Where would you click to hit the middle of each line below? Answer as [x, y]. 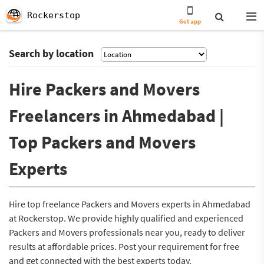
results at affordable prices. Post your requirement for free [124, 246]
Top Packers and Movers [102, 142]
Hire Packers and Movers [104, 89]
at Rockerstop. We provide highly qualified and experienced [126, 218]
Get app [190, 21]
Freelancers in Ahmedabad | [116, 115]
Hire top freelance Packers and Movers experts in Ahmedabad [130, 204]
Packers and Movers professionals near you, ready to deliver [127, 232]
